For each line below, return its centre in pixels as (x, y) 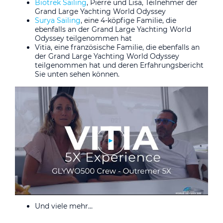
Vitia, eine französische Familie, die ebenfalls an (117, 47)
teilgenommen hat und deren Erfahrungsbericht (119, 65)
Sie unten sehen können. (77, 74)
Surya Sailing (58, 20)
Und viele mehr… (64, 206)
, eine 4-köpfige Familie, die (128, 20)
